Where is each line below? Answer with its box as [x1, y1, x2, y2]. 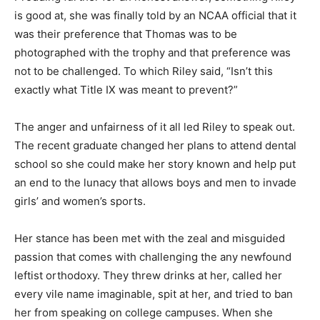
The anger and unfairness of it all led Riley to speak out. [14, 120, 295, 134]
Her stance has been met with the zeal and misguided [14, 231, 285, 245]
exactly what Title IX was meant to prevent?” [14, 83, 238, 96]
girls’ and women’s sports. [14, 194, 146, 208]
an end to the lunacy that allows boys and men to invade [14, 176, 296, 189]
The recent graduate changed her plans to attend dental [14, 139, 296, 152]
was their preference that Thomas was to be [14, 27, 237, 41]
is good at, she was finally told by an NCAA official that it [14, 9, 296, 22]
